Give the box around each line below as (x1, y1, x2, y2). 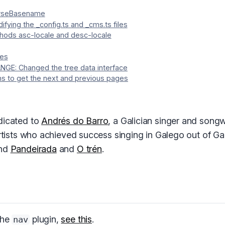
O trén (76, 144, 102, 155)
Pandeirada (10, 144, 57, 155)
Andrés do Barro (41, 116, 108, 127)
